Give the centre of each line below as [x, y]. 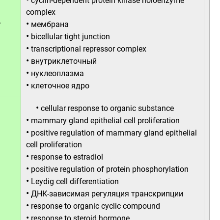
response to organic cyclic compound [96, 206]
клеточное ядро [60, 86]
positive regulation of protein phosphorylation [110, 169]
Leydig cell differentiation [75, 181]
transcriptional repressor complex [89, 49]
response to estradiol [67, 157]
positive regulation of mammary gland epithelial [114, 133]
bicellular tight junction [70, 37]
